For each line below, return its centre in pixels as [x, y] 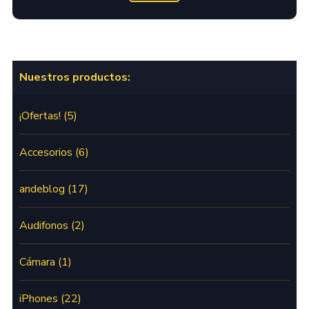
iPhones [38, 298]
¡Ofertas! [40, 116]
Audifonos [43, 225]
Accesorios [46, 152]
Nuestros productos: [74, 77]
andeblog [42, 189]
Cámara [37, 262]
